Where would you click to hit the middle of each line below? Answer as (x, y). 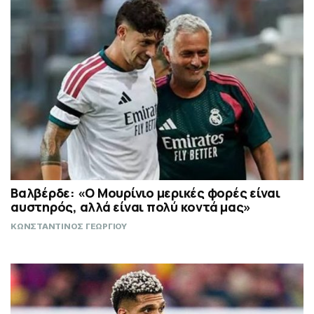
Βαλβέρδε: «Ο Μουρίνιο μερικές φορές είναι (145, 192)
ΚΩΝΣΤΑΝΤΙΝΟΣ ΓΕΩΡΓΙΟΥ (69, 226)
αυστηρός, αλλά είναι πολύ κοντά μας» (131, 206)
